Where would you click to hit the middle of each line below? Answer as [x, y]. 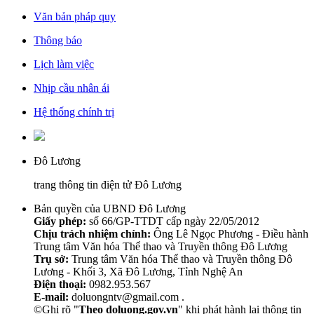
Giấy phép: [60, 221]
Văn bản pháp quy [75, 16]
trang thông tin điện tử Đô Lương [108, 184]
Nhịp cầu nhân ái [71, 88]
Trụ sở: [51, 259]
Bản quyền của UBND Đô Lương [110, 208]
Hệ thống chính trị [74, 111]
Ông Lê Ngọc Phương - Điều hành [230, 233]
